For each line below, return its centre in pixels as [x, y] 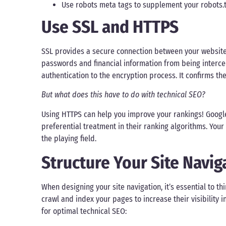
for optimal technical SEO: [85, 211]
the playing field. [69, 138]
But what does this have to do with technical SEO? [123, 95]
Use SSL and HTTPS [110, 26]
